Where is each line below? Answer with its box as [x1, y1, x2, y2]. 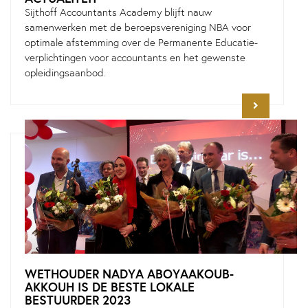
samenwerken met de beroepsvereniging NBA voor [25, 21, 251, 34]
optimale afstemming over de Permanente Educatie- [25, 36, 258, 49]
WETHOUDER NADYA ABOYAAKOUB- [25, 266, 234, 282]
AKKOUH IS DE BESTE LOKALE [25, 279, 195, 295]
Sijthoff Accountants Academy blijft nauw [25, 6, 212, 19]
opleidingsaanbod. [25, 67, 106, 79]
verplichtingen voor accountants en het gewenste [25, 52, 245, 64]
